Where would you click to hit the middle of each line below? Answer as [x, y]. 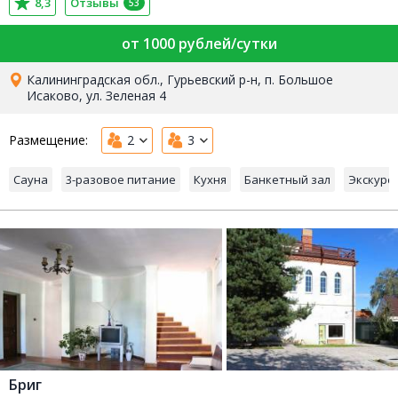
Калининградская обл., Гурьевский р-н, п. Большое [180, 80]
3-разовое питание [121, 180]
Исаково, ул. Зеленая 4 [97, 96]
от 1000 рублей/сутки [199, 44]
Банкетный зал [287, 180]
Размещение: [48, 140]
